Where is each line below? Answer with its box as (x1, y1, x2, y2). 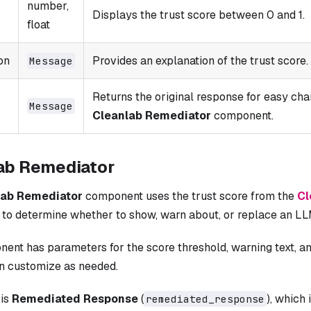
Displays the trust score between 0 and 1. (92, 7, 305, 22)
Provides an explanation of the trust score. (92, 53, 308, 68)
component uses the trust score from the (83, 188, 297, 203)
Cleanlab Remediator (92, 108, 211, 123)
